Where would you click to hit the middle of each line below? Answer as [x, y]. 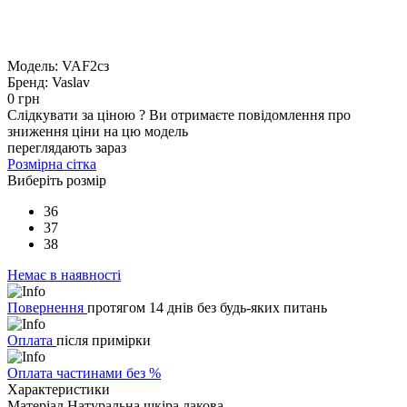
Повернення [47, 307]
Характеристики [59, 389]
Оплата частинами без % [84, 372]
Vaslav [71, 82]
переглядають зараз [67, 147]
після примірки [104, 340]
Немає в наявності [64, 274]
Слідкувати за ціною [73, 114]
